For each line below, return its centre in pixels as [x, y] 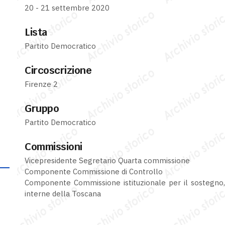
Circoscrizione [58, 70]
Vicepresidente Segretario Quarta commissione [107, 160]
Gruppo [42, 108]
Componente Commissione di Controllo [94, 172]
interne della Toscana [63, 194]
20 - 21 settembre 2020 [67, 8]
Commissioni [53, 147]
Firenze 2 [41, 84]
